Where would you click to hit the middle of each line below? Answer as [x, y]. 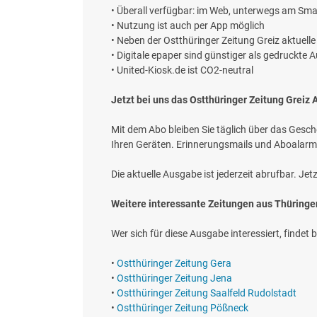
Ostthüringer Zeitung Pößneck [183, 308]
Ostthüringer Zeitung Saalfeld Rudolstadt [207, 293]
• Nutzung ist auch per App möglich [188, 26]
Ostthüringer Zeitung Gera [174, 264]
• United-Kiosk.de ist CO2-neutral [182, 70]
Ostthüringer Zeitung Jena [174, 278]
